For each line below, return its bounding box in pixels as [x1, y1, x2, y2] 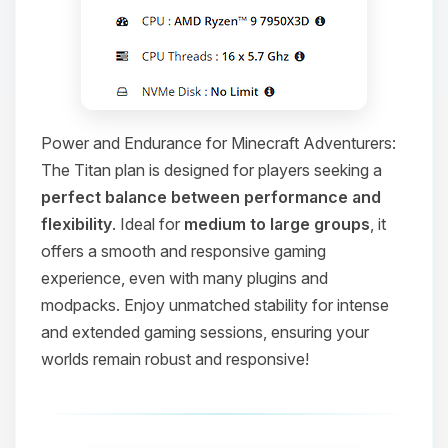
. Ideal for [112, 214, 184, 234]
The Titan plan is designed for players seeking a [41, 160, 382, 180]
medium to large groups [184, 214, 370, 234]
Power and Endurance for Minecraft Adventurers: [41, 133, 396, 153]
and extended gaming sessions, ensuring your [41, 322, 369, 342]
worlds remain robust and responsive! [41, 349, 309, 369]
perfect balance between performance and [41, 187, 381, 207]
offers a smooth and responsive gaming [41, 241, 326, 261]
